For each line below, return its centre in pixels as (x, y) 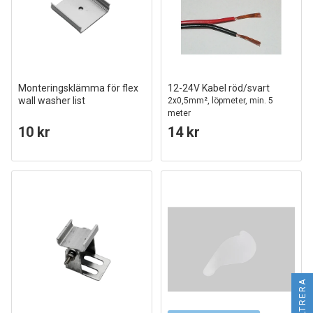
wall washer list (52, 101)
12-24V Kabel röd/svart (219, 88)
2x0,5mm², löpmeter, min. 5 (220, 101)
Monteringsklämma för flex (78, 88)
